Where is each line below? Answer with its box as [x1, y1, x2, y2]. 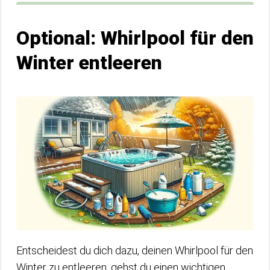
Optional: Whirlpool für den [16, 27, 254, 49]
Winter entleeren [16, 51, 162, 74]
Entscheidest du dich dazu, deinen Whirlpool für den [16, 244, 253, 257]
